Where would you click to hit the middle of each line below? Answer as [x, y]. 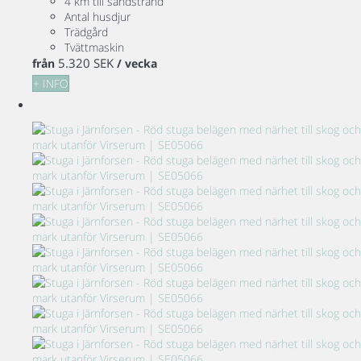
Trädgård [86, 32]
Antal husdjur [98, 17]
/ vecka [137, 64]
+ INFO [51, 84]
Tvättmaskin [94, 48]
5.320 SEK [86, 63]
